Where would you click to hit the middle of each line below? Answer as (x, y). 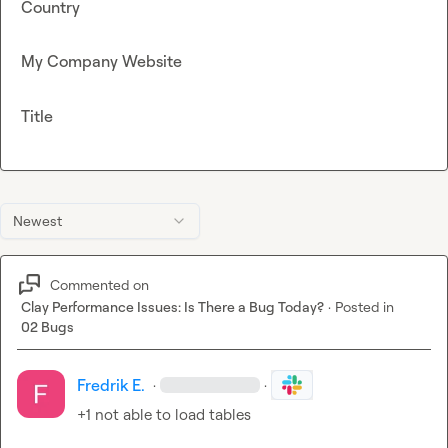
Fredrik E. (111, 385)
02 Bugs (47, 327)
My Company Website (101, 61)
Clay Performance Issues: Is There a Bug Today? (172, 307)
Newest (37, 221)
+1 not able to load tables (164, 415)
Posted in (364, 307)
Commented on (99, 284)
